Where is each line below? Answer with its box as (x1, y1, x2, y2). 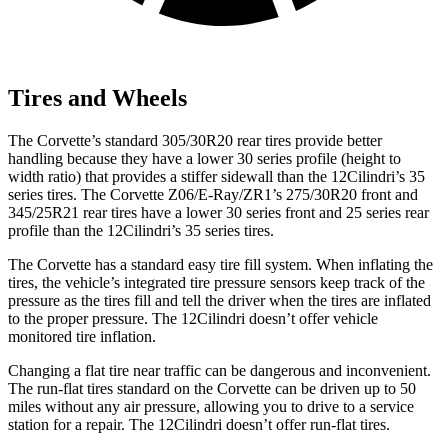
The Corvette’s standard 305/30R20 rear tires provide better (8, 132, 382, 150)
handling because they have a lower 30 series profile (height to (8, 150, 401, 168)
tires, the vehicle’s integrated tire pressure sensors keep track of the (8, 274, 425, 292)
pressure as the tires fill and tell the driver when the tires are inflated (8, 292, 431, 310)
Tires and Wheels (8, 85, 187, 112)
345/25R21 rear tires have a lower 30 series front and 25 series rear (8, 204, 429, 222)
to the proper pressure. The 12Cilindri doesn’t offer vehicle (8, 310, 378, 328)
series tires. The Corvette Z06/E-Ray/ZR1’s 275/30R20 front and (8, 186, 418, 204)
